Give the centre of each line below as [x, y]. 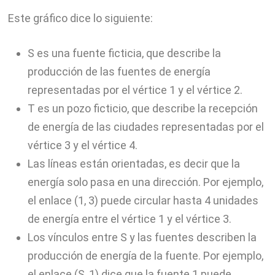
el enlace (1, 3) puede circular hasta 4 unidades [143, 200]
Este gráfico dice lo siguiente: [80, 18]
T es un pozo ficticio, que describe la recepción [142, 108]
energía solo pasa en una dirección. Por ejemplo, [145, 182]
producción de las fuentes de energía [119, 71]
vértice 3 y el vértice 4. [82, 145]
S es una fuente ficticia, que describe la [124, 53]
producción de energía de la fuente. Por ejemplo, [145, 255]
